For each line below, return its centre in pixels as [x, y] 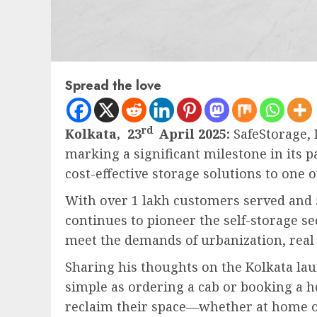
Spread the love [113, 86]
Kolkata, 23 [103, 134]
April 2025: [193, 134]
